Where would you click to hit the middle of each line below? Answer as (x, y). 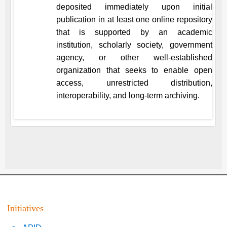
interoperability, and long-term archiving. (128, 96)
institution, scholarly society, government (134, 45)
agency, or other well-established (134, 58)
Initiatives (25, 208)
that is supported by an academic (134, 32)
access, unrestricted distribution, (134, 83)
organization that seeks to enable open (134, 70)
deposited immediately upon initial (134, 7)
